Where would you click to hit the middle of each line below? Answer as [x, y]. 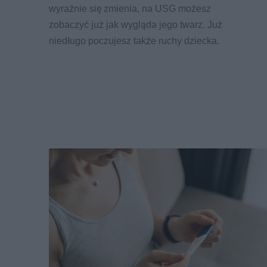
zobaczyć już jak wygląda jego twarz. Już [136, 25]
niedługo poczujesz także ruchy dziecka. [134, 41]
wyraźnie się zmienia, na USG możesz [130, 9]
